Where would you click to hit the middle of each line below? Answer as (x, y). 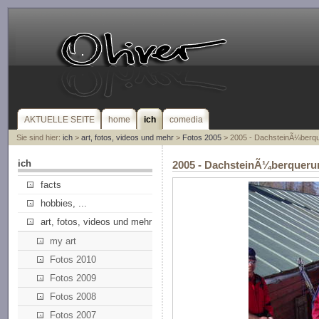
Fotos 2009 (73, 278)
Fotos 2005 (202, 138)
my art (63, 241)
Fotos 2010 (73, 260)
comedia (187, 120)
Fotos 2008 (73, 297)
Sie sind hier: (39, 138)
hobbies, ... (63, 204)
